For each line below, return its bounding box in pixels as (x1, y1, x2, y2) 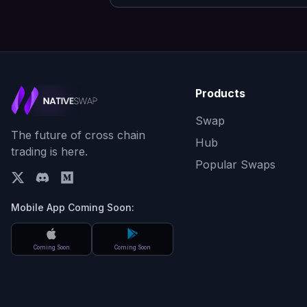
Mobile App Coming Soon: (11, 201, 134, 213)
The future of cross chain (11, 128, 145, 142)
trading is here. (11, 145, 88, 158)
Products (195, 86, 245, 100)
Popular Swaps (195, 158, 275, 171)
